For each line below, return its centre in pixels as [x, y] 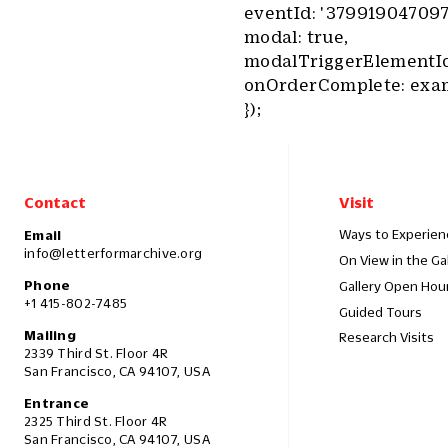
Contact [55, 202]
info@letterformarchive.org [113, 253]
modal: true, [296, 37]
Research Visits [386, 337]
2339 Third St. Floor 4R [96, 353]
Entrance [57, 403]
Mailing [50, 335]
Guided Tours [380, 311]
